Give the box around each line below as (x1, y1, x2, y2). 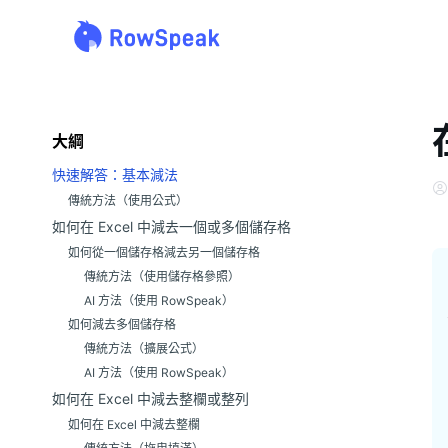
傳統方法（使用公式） (68, 193, 188, 208)
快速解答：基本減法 (52, 166, 178, 183)
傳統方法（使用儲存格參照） (84, 269, 240, 284)
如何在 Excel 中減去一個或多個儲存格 (52, 218, 291, 235)
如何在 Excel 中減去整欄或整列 (52, 390, 249, 407)
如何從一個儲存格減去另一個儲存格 (68, 245, 260, 260)
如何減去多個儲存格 (68, 317, 176, 332)
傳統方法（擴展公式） (84, 341, 204, 356)
